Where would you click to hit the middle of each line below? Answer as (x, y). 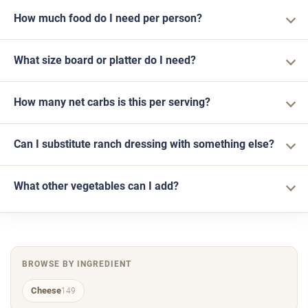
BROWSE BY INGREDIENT (77, 264)
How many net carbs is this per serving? (112, 102)
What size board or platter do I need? (105, 60)
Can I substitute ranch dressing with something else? (144, 144)
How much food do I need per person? (108, 19)
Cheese (46, 291)
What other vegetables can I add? (96, 186)
